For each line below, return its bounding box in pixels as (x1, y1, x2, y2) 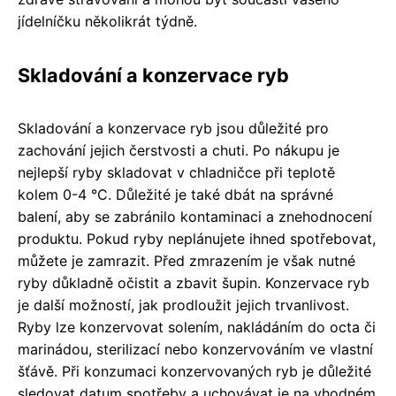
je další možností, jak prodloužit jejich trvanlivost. (18, 296, 349, 315)
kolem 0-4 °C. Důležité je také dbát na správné (18, 186, 333, 204)
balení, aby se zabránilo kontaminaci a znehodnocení (18, 208, 372, 226)
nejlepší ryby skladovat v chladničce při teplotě (18, 164, 335, 182)
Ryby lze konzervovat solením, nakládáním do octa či (18, 318, 376, 337)
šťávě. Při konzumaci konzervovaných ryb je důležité (18, 362, 371, 381)
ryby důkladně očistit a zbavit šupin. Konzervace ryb (18, 274, 369, 293)
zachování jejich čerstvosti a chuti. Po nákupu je (18, 141, 339, 160)
